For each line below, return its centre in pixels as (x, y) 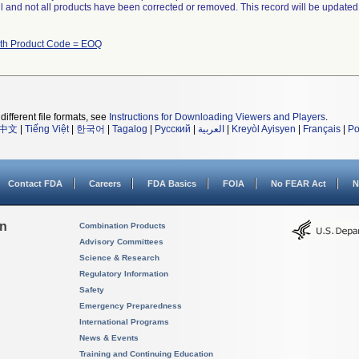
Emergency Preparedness (131, 306)
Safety (92, 290)
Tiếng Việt (47, 129)
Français (322, 129)
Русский (173, 129)
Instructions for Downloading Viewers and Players (217, 117)
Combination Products (123, 226)
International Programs (124, 322)
